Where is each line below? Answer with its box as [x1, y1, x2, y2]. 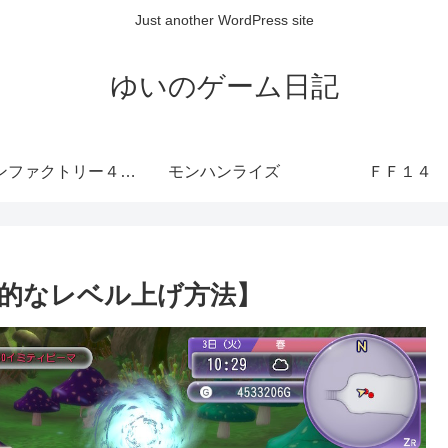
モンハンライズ [168, 162, 280, 180]
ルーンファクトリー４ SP [120, 162, 136, 180]
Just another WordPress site [134, 12, 314, 29]
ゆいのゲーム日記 [109, 70, 339, 102]
